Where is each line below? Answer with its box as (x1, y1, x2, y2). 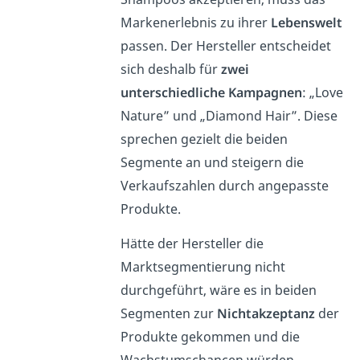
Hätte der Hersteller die (120, 235, 264, 253)
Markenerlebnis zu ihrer (120, 14, 271, 32)
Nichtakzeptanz (216, 305, 315, 323)
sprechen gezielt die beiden (120, 130, 288, 149)
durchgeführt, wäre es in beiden (120, 281, 317, 300)
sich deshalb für (120, 60, 221, 79)
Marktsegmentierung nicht (120, 258, 285, 276)
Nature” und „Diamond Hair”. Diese (120, 107, 337, 125)
